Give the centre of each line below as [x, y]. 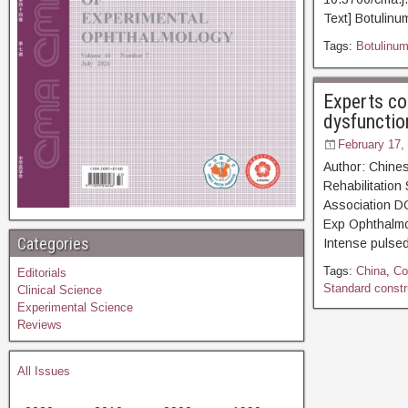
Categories [53, 243]
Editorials [42, 272]
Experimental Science [75, 307]
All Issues [44, 371]
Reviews [40, 324]
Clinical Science [60, 290]
